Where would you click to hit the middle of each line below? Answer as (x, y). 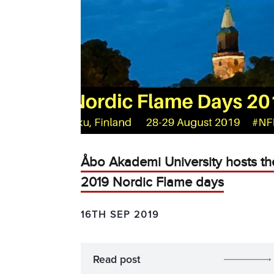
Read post (117, 260)
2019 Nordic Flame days (152, 182)
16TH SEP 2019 (120, 214)
